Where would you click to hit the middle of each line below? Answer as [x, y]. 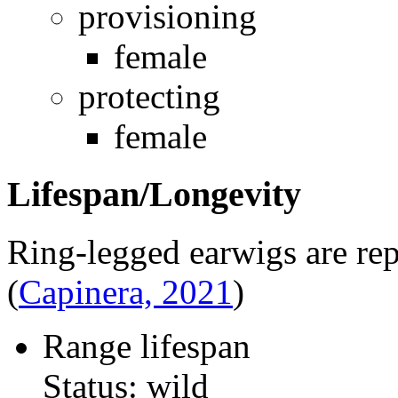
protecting [149, 97]
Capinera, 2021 [126, 291]
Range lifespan [147, 346]
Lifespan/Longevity [154, 195]
